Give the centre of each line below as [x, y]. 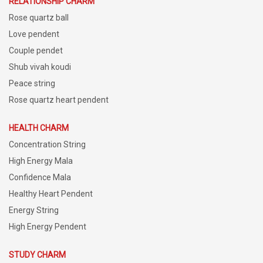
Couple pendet [36, 51]
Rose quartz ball [39, 18]
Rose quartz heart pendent [59, 100]
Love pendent [34, 34]
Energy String [34, 210]
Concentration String [47, 145]
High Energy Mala [41, 161]
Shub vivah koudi [40, 67]
